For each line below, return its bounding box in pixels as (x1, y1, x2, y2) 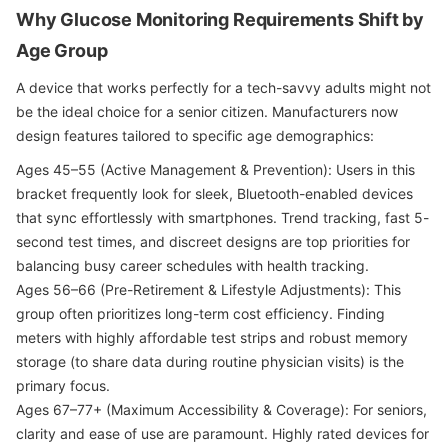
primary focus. (16, 377, 110, 394)
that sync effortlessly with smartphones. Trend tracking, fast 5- (16, 209, 429, 226)
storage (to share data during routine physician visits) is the (16, 353, 404, 370)
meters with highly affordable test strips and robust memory (16, 329, 408, 346)
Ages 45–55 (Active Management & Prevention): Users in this (16, 161, 415, 178)
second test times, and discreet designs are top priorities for (16, 233, 410, 250)
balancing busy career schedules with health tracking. (16, 257, 369, 274)
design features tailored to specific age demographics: (16, 127, 374, 144)
